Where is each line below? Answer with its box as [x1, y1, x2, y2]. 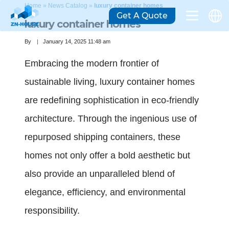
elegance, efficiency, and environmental [25, 187, 186, 198]
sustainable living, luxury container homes [25, 77, 195, 87]
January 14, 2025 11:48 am [43, 38, 111, 45]
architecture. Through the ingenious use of [25, 113, 197, 124]
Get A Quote [117, 10, 168, 20]
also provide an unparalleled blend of [25, 169, 175, 179]
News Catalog [48, 2, 87, 9]
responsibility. [25, 205, 80, 216]
